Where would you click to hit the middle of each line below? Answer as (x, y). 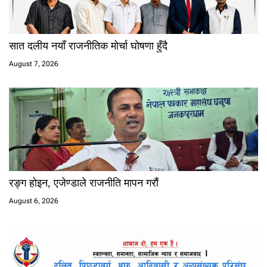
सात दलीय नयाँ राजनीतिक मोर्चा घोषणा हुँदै (88, 46)
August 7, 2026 (34, 64)
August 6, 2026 (34, 201)
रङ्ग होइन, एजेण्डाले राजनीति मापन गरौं (84, 183)
